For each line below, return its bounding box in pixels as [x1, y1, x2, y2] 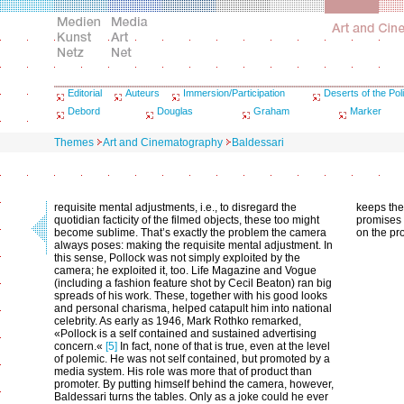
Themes [54, 136, 94, 149]
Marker [350, 106, 381, 116]
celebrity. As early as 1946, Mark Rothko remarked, [54, 315, 301, 327]
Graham [253, 106, 289, 116]
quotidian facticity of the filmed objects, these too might [54, 214, 319, 226]
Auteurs [125, 87, 160, 98]
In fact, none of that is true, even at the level [117, 340, 330, 353]
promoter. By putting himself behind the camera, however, [54, 378, 334, 390]
